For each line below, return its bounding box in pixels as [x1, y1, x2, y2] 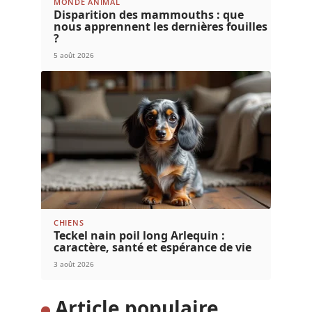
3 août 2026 [54, 259, 94, 269]
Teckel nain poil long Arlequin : [54, 228, 225, 243]
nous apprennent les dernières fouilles [54, 19, 267, 34]
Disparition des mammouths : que [54, 7, 244, 22]
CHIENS [54, 217, 84, 228]
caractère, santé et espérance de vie [54, 240, 251, 255]
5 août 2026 [54, 50, 94, 60]
